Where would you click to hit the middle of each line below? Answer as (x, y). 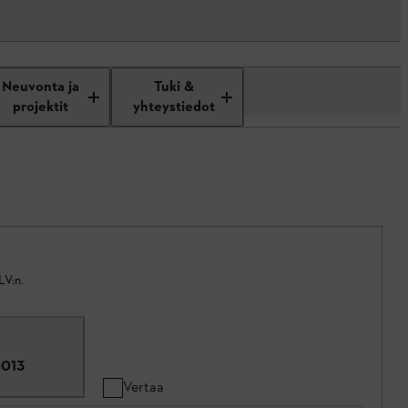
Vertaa (143, 387)
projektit (41, 107)
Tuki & (174, 87)
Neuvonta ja (41, 87)
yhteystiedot (174, 107)
